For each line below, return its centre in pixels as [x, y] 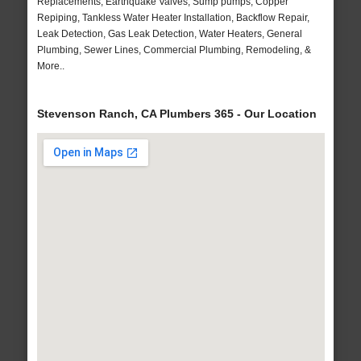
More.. [50, 66]
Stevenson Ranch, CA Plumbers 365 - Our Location [176, 114]
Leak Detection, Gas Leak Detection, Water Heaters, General [169, 34]
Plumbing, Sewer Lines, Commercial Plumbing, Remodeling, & [174, 50]
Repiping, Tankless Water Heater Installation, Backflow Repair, [173, 18]
